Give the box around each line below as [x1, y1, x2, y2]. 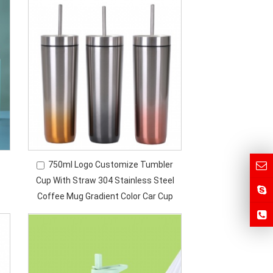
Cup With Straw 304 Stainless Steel [35, 175, 174, 185]
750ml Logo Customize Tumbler [48, 160, 174, 169]
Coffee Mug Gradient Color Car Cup [37, 191, 173, 201]
